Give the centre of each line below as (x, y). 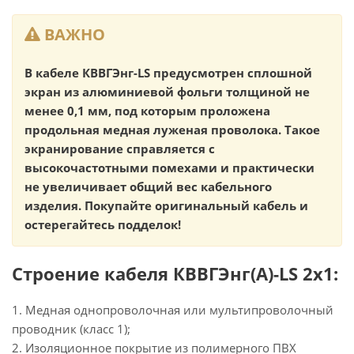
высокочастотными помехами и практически (169, 168)
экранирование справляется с (120, 149)
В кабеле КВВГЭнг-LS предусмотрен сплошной (168, 73)
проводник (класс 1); (71, 329)
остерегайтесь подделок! (103, 224)
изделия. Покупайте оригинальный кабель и (166, 205)
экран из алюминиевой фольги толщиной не (167, 92)
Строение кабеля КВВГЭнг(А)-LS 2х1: (175, 273)
